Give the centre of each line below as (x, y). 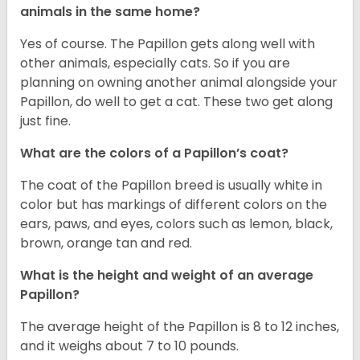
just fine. (45, 121)
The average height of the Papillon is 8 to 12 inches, (180, 327)
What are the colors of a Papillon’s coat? (156, 153)
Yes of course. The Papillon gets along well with (168, 44)
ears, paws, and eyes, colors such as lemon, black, (176, 224)
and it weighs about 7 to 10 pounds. (129, 346)
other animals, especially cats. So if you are (155, 63)
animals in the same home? (112, 12)
